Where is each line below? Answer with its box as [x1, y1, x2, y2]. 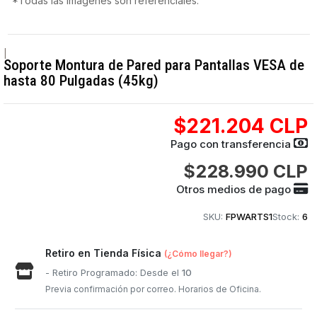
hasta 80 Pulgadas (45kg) [4, 71, 159, 89]
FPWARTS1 [225, 211, 272, 222]
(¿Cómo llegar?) [164, 248, 233, 259]
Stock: [272, 211, 299, 222]
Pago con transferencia [170, 137, 294, 151]
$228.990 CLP [183, 161, 308, 182]
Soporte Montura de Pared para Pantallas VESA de [4, 56, 305, 74]
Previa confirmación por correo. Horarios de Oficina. [45, 284, 262, 294]
